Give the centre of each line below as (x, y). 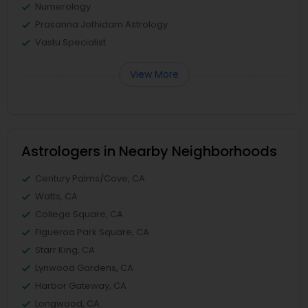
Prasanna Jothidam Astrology (101, 24)
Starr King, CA (65, 250)
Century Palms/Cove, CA (90, 178)
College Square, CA (79, 214)
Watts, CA (56, 196)
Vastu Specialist (70, 42)
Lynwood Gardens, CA (84, 268)
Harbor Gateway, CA (81, 286)
